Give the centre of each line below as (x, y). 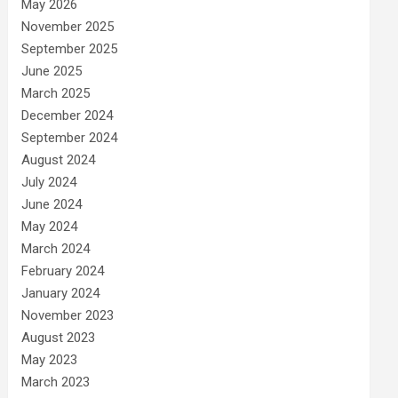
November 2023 (68, 315)
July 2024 (49, 182)
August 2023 (59, 338)
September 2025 (70, 49)
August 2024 (59, 160)
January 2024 (61, 293)
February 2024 (63, 271)
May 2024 (50, 227)
